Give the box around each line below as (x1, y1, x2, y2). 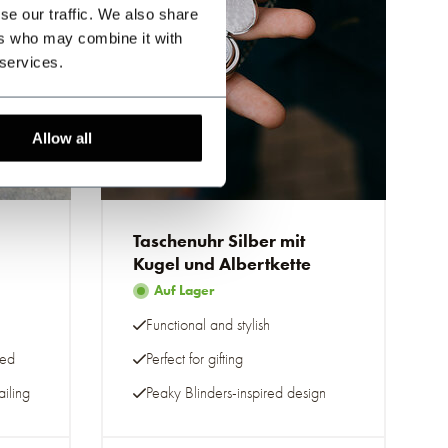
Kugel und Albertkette (133, 253, 311, 275)
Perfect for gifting (146, 349, 243, 368)
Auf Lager (154, 282, 214, 299)
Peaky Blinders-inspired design (146, 383, 326, 402)
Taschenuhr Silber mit (133, 230, 305, 252)
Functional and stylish (146, 315, 270, 334)
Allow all (32, 129, 93, 147)
